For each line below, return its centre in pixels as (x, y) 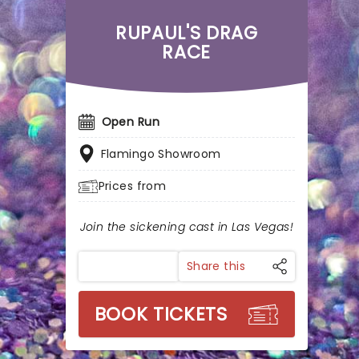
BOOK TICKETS (161, 314)
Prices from (132, 186)
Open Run (130, 122)
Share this (216, 266)
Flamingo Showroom (161, 154)
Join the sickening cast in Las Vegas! (187, 227)
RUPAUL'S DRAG (186, 33)
